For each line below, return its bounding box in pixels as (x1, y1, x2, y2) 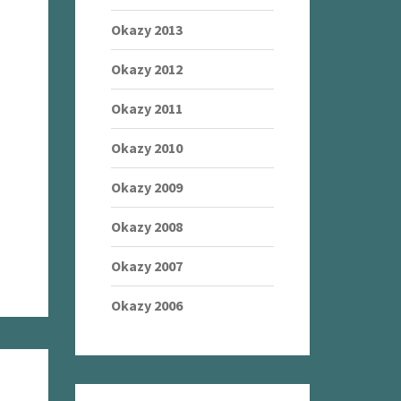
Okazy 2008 (110, 218, 183, 235)
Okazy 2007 (110, 257, 183, 275)
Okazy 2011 (110, 99, 183, 117)
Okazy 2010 (110, 139, 183, 157)
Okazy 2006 (110, 296, 183, 314)
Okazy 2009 (110, 178, 183, 196)
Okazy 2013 (110, 21, 183, 38)
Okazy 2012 (110, 60, 183, 78)
